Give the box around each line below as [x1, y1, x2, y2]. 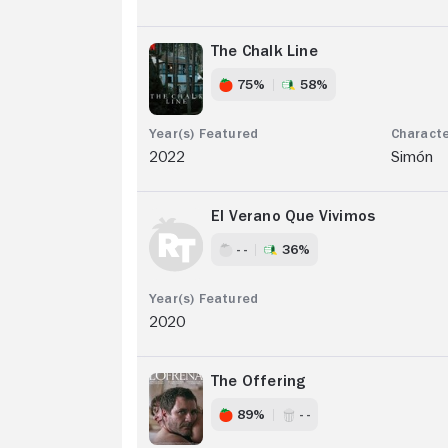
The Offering [211, 373, 306, 390]
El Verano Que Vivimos [211, 208, 376, 225]
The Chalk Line [211, 43, 318, 60]
